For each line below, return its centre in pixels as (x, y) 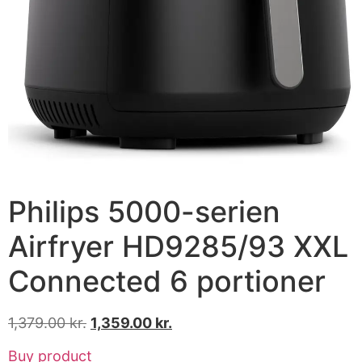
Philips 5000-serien (144, 211)
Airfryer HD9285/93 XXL (178, 246)
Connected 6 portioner (167, 281)
